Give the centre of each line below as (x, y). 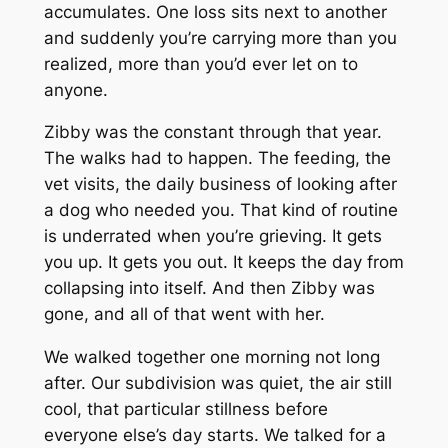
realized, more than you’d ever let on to (200, 63)
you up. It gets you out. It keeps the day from (223, 262)
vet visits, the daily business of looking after (220, 184)
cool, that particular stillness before (185, 409)
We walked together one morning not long (211, 357)
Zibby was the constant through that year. (212, 132)
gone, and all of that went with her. (184, 314)
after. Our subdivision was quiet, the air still (217, 383)
